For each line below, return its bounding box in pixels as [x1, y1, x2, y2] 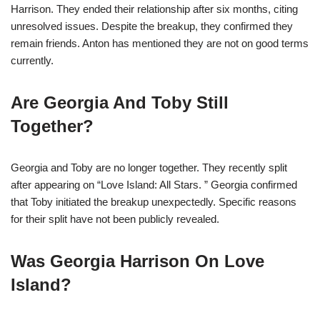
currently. [11, 54, 54, 67]
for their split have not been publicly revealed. [11, 213, 219, 226]
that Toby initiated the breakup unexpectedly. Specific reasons [11, 196, 296, 209]
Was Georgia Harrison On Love [11, 251, 264, 271]
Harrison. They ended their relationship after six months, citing [11, 3, 298, 16]
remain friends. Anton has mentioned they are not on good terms [11, 37, 309, 50]
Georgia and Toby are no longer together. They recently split [11, 161, 287, 174]
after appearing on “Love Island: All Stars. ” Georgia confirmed [11, 179, 297, 191]
